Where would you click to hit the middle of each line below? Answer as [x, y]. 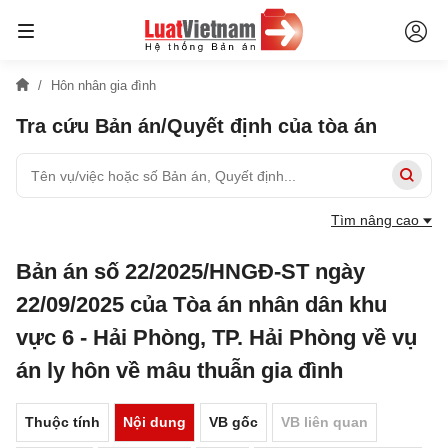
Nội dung [154, 422]
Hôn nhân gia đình [103, 85]
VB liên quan [324, 422]
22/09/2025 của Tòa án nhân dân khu [201, 304]
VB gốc [233, 422]
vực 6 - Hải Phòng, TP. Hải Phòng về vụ [216, 337]
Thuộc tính [62, 422]
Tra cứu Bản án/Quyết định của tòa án [196, 126]
